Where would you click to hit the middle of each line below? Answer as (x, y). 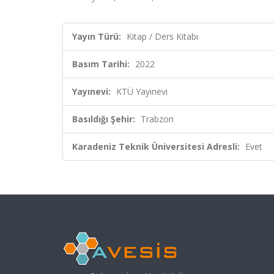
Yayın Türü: (97, 36)
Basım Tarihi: (101, 64)
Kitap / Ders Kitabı (162, 36)
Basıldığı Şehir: (104, 119)
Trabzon (157, 119)
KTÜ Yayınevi (142, 91)
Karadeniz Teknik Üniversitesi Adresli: (156, 146)
